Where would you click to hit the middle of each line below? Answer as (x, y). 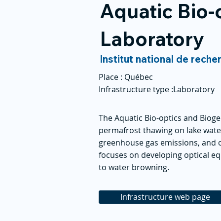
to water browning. (134, 167)
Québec (139, 77)
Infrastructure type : (136, 89)
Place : (110, 77)
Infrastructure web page (165, 197)
